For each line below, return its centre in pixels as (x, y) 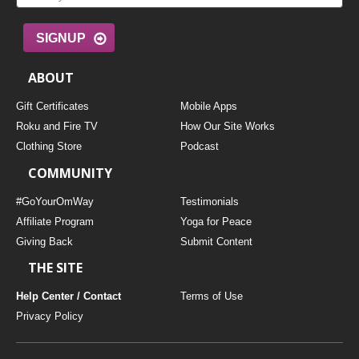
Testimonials (209, 201)
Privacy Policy (50, 317)
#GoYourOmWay (55, 201)
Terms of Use (211, 296)
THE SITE (55, 268)
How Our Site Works (227, 127)
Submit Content (216, 241)
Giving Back (44, 241)
